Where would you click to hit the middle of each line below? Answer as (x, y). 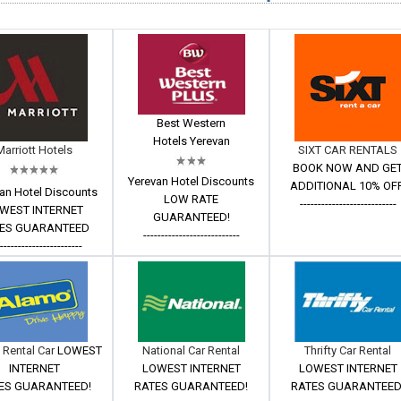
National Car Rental (192, 350)
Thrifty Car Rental (348, 350)
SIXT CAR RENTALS (348, 150)
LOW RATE (192, 199)
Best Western (192, 123)
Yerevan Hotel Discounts (192, 181)
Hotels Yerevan (191, 141)
